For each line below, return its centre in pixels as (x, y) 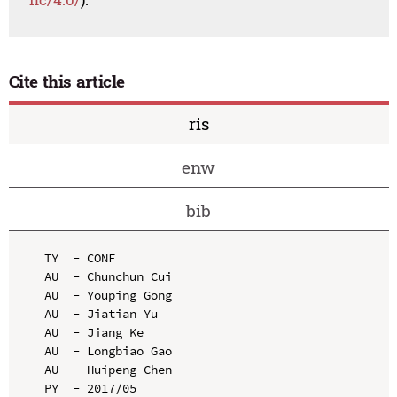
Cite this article (67, 82)
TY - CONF (79, 257)
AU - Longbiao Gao (108, 350)
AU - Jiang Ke (93, 332)
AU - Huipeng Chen (108, 369)
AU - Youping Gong (108, 295)
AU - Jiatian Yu (101, 313)
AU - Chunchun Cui (108, 276)
